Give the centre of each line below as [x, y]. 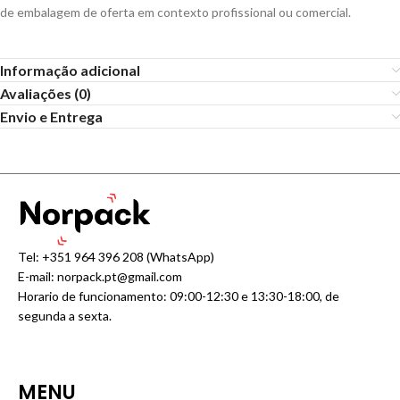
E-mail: [37, 277]
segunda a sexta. [65, 316]
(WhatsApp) [180, 257]
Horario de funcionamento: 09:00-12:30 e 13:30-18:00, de [179, 296]
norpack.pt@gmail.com [120, 277]
